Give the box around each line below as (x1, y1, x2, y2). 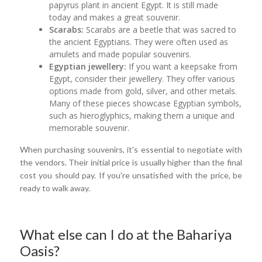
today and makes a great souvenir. (49, 11, 181, 23)
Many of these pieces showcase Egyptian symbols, (49, 97, 242, 109)
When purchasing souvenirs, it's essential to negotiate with (20, 144, 242, 154)
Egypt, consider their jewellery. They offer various (49, 73, 236, 84)
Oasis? (20, 242, 60, 259)
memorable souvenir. (49, 122, 130, 133)
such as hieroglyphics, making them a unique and (49, 109, 235, 121)
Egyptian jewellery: (49, 60, 127, 72)
